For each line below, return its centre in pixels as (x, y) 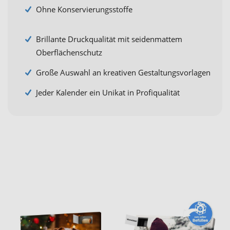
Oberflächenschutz (69, 53)
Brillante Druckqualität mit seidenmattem (109, 39)
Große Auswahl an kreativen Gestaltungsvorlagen (123, 73)
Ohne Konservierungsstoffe (84, 9)
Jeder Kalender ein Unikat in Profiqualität (108, 93)
